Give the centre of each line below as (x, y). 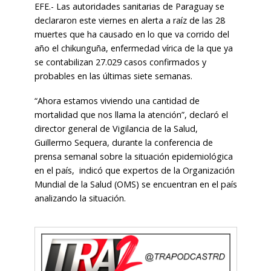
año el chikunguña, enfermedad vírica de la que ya (133, 48)
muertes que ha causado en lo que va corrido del (132, 34)
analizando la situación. (80, 198)
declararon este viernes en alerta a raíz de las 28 (129, 21)
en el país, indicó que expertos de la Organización (134, 171)
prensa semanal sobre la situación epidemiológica (133, 157)
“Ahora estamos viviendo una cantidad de (117, 101)
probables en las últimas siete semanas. (113, 76)
